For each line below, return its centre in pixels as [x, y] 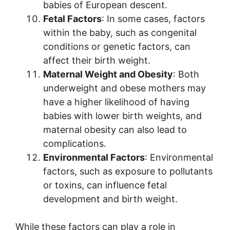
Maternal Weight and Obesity [108, 74]
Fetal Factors [72, 19]
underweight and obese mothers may [124, 88]
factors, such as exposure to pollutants [128, 171]
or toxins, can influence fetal [105, 185]
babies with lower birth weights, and [122, 116]
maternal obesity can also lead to [115, 130]
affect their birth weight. [97, 61]
